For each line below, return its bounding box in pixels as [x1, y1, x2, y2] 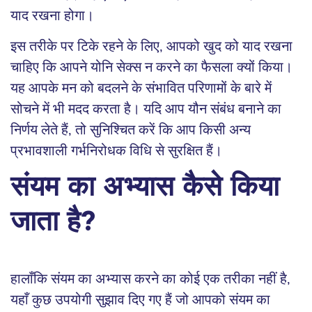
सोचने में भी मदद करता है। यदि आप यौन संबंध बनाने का [10, 100, 281, 119]
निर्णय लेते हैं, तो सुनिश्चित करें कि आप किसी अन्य [10, 120, 251, 140]
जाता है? [10, 210, 95, 238]
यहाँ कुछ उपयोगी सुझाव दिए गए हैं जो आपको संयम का [10, 290, 270, 310]
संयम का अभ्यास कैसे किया [10, 175, 279, 203]
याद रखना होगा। [10, 6, 94, 26]
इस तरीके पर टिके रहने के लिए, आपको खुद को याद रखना [10, 37, 292, 56]
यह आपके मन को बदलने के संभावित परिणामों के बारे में [10, 79, 272, 98]
